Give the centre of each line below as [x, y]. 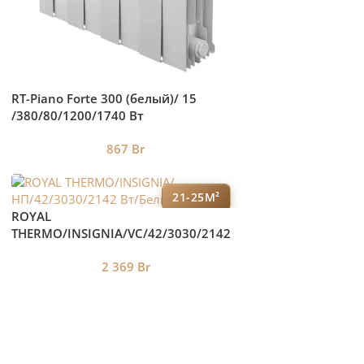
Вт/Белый [41, 251]
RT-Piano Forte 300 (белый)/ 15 [104, 99]
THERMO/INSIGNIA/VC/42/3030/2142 [121, 234]
